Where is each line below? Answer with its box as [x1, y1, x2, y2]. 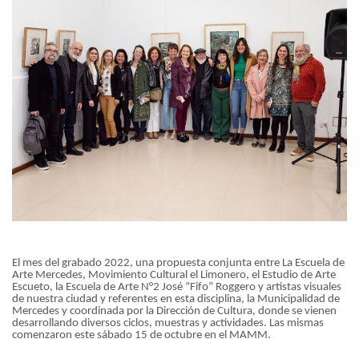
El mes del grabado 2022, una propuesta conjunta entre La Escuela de [12, 257, 345, 270]
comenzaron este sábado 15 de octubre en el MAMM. [12, 329, 271, 342]
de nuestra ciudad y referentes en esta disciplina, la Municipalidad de [12, 293, 340, 306]
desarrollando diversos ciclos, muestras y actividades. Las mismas [12, 317, 324, 330]
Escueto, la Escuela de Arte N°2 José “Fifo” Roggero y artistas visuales [12, 281, 341, 294]
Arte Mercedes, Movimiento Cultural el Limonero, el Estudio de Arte [12, 269, 336, 282]
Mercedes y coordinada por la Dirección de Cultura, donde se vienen [12, 305, 337, 318]
